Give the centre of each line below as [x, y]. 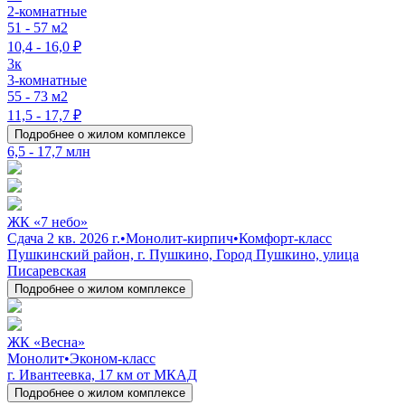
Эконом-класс [113, 358]
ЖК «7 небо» [47, 221]
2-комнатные [47, 11]
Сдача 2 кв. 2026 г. [64, 238]
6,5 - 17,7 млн [49, 151]
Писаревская [47, 270]
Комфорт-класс [285, 238]
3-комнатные [47, 80]
